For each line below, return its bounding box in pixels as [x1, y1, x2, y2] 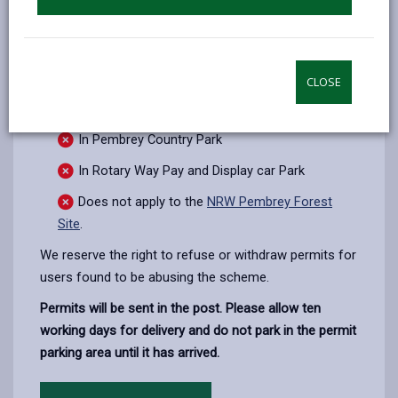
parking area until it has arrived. [40, 344, 219, 361]
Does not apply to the [78, 193, 207, 210]
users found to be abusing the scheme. [40, 268, 269, 285]
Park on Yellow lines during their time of [78, 77, 309, 94]
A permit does [40, 46, 147, 68]
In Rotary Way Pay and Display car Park [78, 162, 305, 179]
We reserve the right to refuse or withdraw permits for [40, 246, 356, 263]
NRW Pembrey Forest [207, 193, 332, 210]
